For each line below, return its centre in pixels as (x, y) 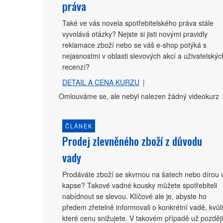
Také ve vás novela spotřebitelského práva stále (138, 23)
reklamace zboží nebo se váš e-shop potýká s (134, 45)
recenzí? (76, 66)
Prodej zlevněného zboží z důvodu (132, 140)
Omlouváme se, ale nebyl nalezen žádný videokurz (139, 96)
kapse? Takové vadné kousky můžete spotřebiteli (140, 185)
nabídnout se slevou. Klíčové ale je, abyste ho (134, 196)
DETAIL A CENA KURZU (101, 82)
